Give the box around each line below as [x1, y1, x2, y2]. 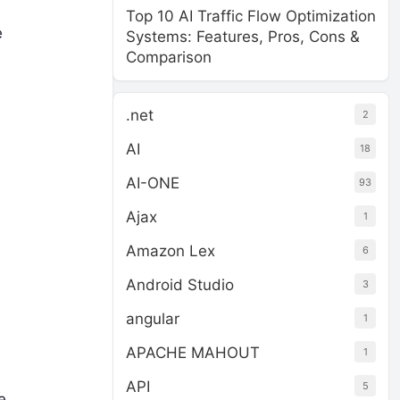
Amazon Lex [126, 242, 215, 260]
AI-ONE [126, 174, 179, 192]
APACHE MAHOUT [126, 344, 260, 362]
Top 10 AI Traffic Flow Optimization [126, 7, 376, 25]
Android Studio [126, 276, 234, 294]
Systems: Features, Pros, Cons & [126, 28, 360, 46]
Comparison [126, 48, 212, 66]
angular [126, 310, 179, 328]
